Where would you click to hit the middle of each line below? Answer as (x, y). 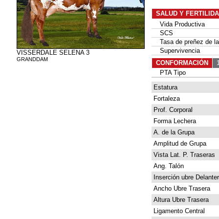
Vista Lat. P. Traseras (183, 155)
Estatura (164, 87)
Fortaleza (166, 99)
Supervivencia (176, 51)
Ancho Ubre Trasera (181, 188)
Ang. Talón (168, 166)
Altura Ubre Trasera (180, 200)
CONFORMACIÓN (182, 63)
